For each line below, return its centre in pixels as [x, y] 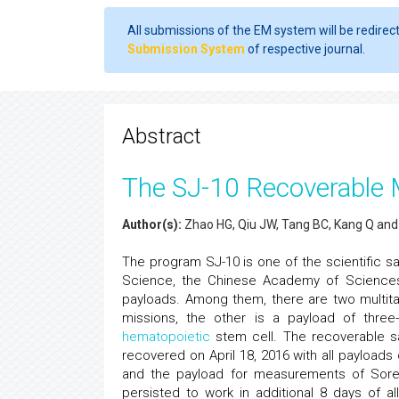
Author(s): [152, 224]
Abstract [162, 136]
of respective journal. [305, 49]
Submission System [186, 49]
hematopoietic [166, 337]
